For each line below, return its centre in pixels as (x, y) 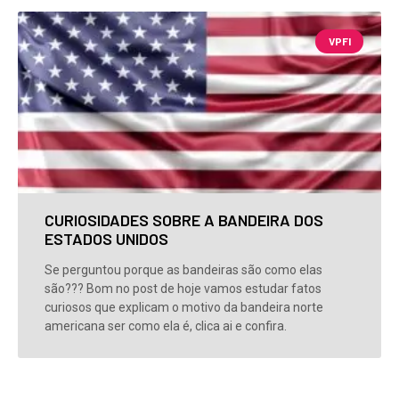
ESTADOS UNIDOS (106, 239)
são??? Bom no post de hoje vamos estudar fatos (183, 289)
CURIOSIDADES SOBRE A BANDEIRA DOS (184, 220)
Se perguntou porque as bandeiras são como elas (183, 270)
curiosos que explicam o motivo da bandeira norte (184, 308)
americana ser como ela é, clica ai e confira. (166, 326)
